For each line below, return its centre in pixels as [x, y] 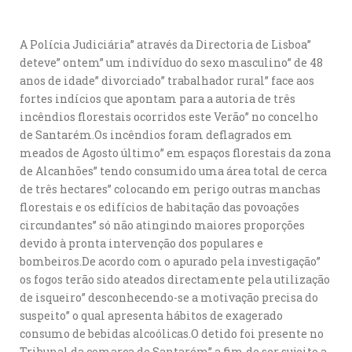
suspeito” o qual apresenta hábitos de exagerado [151, 315]
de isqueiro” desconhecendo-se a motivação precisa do [169, 297]
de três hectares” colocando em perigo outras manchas [170, 189]
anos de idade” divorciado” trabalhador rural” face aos [167, 81]
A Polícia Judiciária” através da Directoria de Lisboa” [165, 44]
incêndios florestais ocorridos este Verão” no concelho [169, 117]
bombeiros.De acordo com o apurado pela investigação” [170, 261]
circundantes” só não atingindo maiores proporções [162, 225]
